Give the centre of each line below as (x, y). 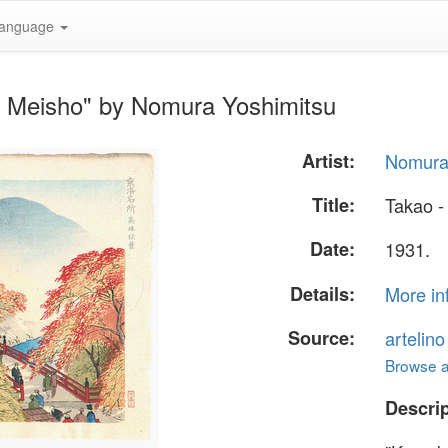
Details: (323, 293)
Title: (334, 205)
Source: (322, 337)
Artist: (329, 161)
